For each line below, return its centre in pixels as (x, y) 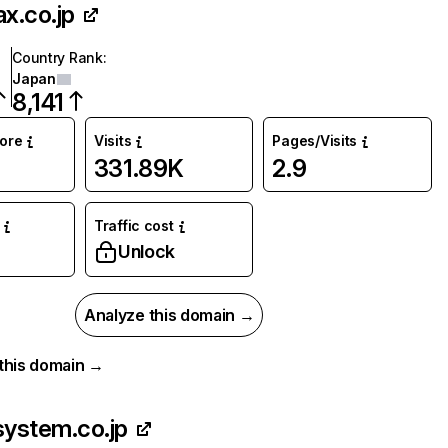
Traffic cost (133, 225)
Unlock (146, 251)
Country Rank (57, 57)
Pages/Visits (315, 140)
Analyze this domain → (169, 315)
